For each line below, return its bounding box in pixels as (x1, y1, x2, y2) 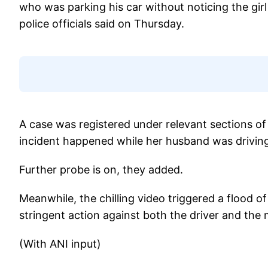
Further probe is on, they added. (19, 163, 183, 176)
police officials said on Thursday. (19, 17, 184, 31)
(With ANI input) (19, 237, 101, 251)
